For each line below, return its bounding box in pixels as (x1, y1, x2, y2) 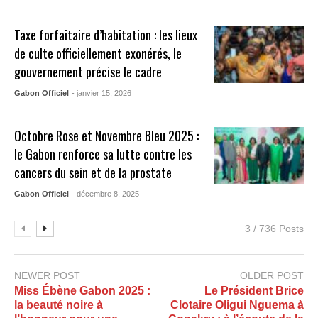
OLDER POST (240, 269, 304, 281)
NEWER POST (14, 269, 80, 281)
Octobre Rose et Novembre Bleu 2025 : (14, 126, 199, 145)
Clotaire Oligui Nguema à (170, 299, 304, 312)
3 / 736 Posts (245, 222, 304, 234)
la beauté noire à (14, 299, 103, 312)
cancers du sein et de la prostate (14, 163, 172, 182)
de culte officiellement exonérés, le (14, 43, 182, 62)
